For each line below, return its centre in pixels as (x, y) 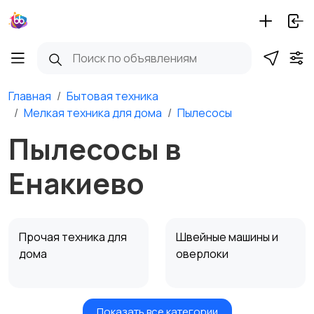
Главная (30, 96)
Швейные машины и (227, 237)
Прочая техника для (73, 237)
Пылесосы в (95, 149)
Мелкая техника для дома (93, 113)
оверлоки (203, 254)
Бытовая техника (112, 96)
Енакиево (76, 183)
